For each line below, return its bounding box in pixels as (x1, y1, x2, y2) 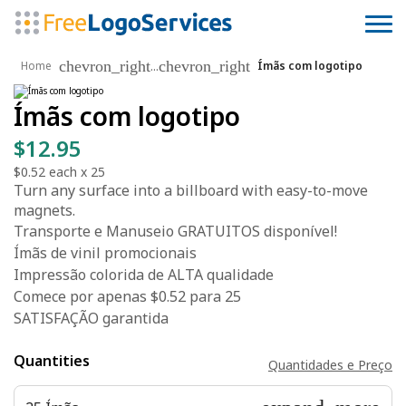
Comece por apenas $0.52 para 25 (14, 286, 241, 306)
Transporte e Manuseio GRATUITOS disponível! (14, 221, 337, 241)
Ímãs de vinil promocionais (14, 243, 197, 263)
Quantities (14, 351, 90, 371)
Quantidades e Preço (268, 355, 392, 373)
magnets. (14, 200, 75, 220)
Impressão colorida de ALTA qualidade (14, 265, 277, 285)
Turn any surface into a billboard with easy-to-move (14, 180, 368, 200)
